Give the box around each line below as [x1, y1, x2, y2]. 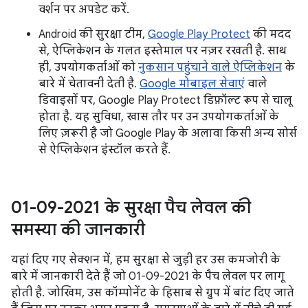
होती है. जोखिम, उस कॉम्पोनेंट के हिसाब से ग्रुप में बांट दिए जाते [11, 286, 294, 300]
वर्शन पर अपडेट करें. [38, 3, 129, 16]
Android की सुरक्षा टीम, [38, 27, 148, 41]
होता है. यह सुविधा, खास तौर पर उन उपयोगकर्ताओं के [38, 110, 279, 124]
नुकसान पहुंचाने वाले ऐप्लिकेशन [138, 60, 282, 74]
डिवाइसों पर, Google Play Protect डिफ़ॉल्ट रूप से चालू [38, 93, 292, 107]
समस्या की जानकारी [11, 219, 145, 240]
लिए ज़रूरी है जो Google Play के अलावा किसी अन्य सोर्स [38, 126, 297, 140]
